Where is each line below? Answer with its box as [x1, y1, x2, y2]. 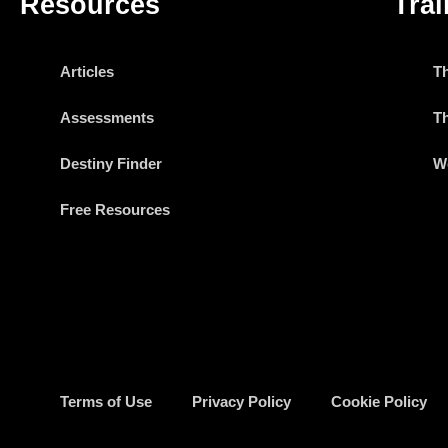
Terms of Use [60, 392, 152, 410]
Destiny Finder [60, 154, 162, 172]
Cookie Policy [331, 392, 427, 410]
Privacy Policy [192, 392, 291, 410]
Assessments [60, 108, 154, 126]
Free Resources [60, 200, 170, 218]
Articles [60, 62, 114, 80]
